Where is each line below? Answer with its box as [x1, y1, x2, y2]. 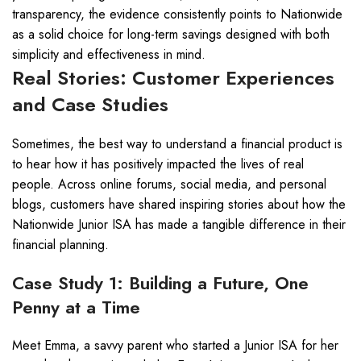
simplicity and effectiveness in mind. [12, 45, 205, 64]
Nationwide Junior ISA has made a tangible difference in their [12, 215, 346, 234]
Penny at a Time [12, 294, 140, 320]
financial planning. [12, 235, 109, 254]
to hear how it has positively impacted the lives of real [12, 155, 304, 173]
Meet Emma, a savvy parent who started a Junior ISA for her [12, 336, 338, 355]
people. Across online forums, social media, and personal [12, 175, 326, 193]
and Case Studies [12, 90, 168, 118]
